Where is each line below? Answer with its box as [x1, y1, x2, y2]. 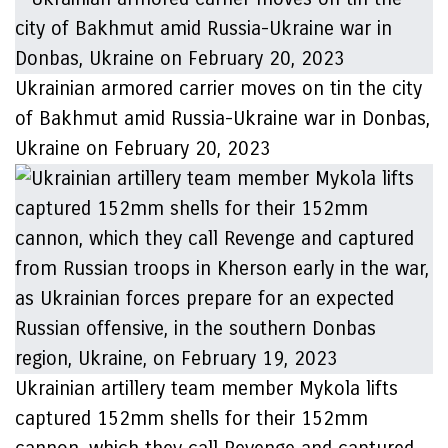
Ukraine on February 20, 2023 [15, 137, 271, 160]
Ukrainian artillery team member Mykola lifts [15, 377, 398, 400]
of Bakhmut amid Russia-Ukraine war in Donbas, [15, 107, 430, 130]
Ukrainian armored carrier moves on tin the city [15, 77, 422, 100]
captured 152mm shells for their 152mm [15, 407, 368, 430]
